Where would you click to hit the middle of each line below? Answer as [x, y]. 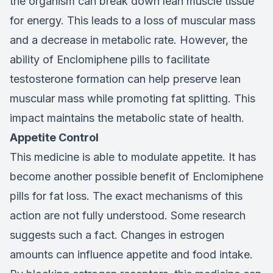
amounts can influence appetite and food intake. [131, 255]
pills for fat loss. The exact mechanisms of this [126, 196]
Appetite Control [54, 138]
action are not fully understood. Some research [128, 216]
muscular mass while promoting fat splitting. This [133, 99]
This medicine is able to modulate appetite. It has [133, 157]
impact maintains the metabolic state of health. [127, 118]
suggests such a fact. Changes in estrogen [117, 235]
